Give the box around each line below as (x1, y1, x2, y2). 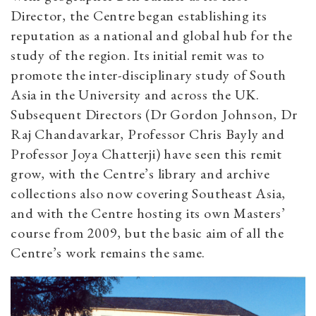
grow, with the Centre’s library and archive (11, 164, 270, 183)
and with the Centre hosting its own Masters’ (11, 204, 286, 223)
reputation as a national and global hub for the (11, 26, 293, 45)
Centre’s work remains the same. (11, 243, 206, 262)
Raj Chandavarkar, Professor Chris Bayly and (11, 125, 285, 144)
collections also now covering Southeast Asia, (11, 184, 286, 203)
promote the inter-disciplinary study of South (11, 66, 287, 85)
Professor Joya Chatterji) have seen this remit (11, 145, 282, 164)
